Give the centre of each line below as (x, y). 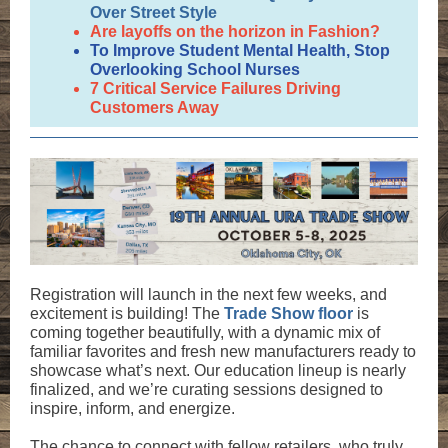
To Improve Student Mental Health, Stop (240, 50)
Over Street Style (153, 12)
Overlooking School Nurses (195, 69)
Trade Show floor (288, 313)
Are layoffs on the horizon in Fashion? (235, 31)
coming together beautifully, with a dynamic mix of (205, 332)
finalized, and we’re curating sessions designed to (206, 389)
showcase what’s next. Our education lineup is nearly (218, 370)
